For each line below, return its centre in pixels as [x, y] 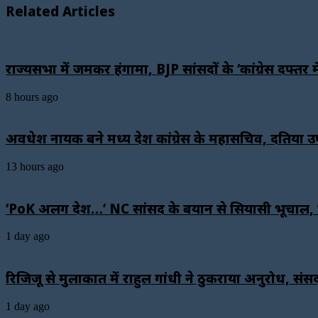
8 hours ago [32, 97]
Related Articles [60, 11]
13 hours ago [35, 166]
